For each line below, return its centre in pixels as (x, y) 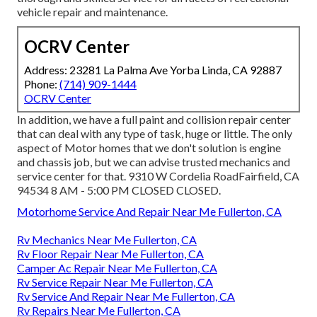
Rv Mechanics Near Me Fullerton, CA (107, 239)
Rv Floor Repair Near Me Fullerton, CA (110, 253)
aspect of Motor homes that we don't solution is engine (149, 147)
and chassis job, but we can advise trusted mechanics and (154, 161)
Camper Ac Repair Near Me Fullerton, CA (117, 267)
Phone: (42, 83)
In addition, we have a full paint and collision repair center (154, 119)
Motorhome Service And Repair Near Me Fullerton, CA (149, 211)
